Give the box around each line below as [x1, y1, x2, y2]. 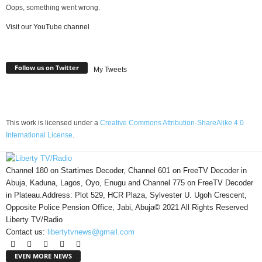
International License [6, 131, 73, 140]
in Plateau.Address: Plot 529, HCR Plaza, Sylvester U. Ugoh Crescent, [6, 191, 247, 200]
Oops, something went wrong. [6, 4, 100, 12]
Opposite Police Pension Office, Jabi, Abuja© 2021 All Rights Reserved [6, 203, 248, 212]
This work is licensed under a [6, 119, 100, 127]
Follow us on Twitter [15, 63, 79, 73]
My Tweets [94, 65, 127, 74]
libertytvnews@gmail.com [47, 227, 135, 237]
